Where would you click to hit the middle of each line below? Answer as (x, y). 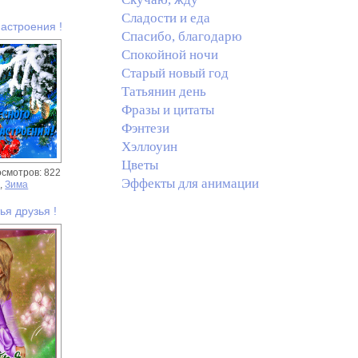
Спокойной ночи (169, 55)
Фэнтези (145, 128)
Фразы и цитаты (167, 110)
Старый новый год (175, 73)
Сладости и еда (165, 18)
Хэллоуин (149, 147)
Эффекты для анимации (190, 183)
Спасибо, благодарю (181, 36)
